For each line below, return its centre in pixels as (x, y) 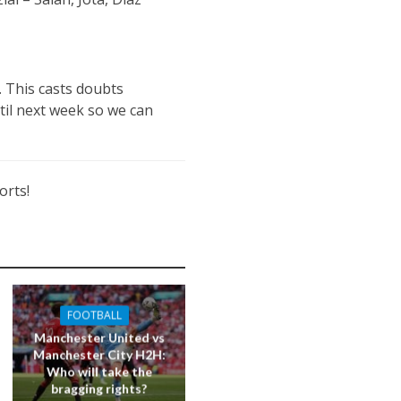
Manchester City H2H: (99, 354)
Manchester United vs (99, 337)
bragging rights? (99, 388)
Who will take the (99, 371)
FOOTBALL (95, 315)
